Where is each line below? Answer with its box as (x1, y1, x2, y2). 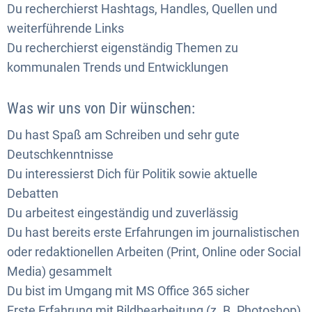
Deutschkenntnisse (7, 146, 114, 162)
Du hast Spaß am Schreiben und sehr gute (7, 127, 240, 142)
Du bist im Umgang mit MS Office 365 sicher (7, 283, 249, 298)
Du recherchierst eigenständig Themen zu (7, 40, 238, 55)
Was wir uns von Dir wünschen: (7, 99, 198, 117)
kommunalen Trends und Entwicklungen (7, 59, 228, 75)
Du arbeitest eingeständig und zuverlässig (7, 205, 238, 220)
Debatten (7, 185, 58, 201)
